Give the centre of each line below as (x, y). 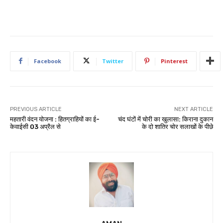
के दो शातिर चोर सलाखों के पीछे (177, 126)
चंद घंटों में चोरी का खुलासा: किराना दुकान (165, 119)
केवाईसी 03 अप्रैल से (35, 126)
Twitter (113, 61)
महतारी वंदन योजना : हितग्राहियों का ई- (55, 119)
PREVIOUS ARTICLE (36, 109)
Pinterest (174, 61)
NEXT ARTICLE (193, 109)
